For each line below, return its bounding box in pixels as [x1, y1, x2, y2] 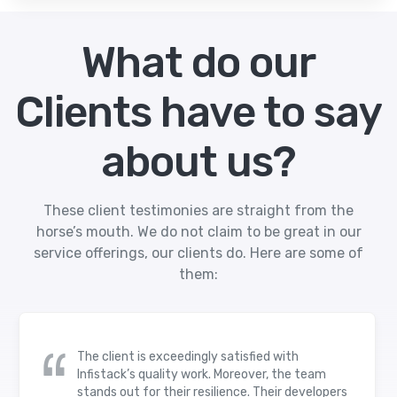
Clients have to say [15, 86, 382, 137]
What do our [82, 36, 315, 88]
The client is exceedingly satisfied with [77, 348, 300, 364]
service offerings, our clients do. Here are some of [34, 244, 363, 261]
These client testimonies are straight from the [43, 201, 354, 219]
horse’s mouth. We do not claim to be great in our [35, 222, 362, 240]
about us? [101, 136, 296, 187]
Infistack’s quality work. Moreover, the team [77, 366, 327, 382]
